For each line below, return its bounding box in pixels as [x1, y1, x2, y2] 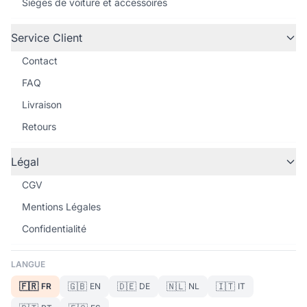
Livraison [22, 99, 62, 110]
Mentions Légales [22, 201, 101, 212]
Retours [22, 121, 56, 132]
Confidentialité [22, 223, 86, 234]
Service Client [11, 31, 82, 45]
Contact [22, 55, 58, 66]
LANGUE [11, 259, 45, 269]
